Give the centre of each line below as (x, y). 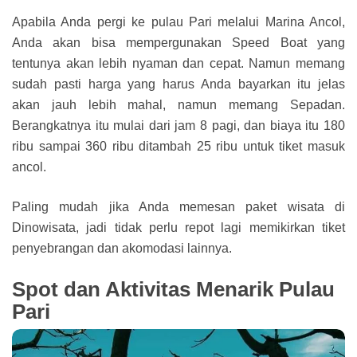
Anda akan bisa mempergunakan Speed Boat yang (178, 43)
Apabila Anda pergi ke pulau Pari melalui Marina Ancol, (178, 22)
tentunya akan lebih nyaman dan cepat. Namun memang (178, 64)
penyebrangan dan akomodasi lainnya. (122, 249)
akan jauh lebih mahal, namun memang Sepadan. (178, 105)
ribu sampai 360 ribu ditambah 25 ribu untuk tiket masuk (178, 147)
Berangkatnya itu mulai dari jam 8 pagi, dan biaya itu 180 (178, 126)
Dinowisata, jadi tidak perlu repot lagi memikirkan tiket (178, 228)
